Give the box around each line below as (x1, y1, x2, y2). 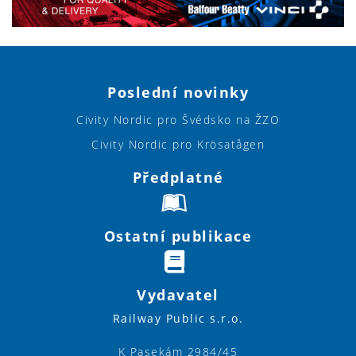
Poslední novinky (107, 82, 249, 102)
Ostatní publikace (103, 226, 253, 246)
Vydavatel (137, 284, 219, 304)
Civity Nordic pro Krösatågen (91, 136, 265, 152)
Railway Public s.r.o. (112, 310, 244, 326)
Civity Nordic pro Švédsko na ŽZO (76, 111, 280, 127)
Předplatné (132, 167, 224, 187)
